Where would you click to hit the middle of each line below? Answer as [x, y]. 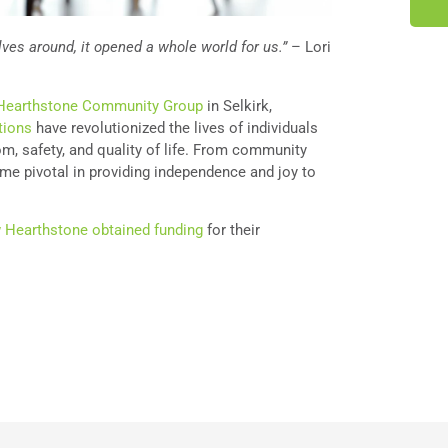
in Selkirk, [237, 105]
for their [231, 229]
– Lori [309, 47]
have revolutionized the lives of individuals [175, 127]
